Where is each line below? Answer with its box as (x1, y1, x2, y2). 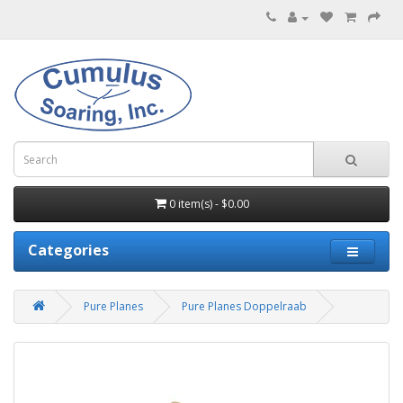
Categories (28, 240, 109, 260)
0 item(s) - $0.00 (168, 196, 249, 211)
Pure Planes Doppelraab (182, 299, 307, 314)
